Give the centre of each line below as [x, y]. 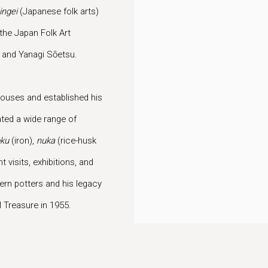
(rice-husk [76, 141]
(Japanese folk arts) [58, 11]
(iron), [23, 141]
